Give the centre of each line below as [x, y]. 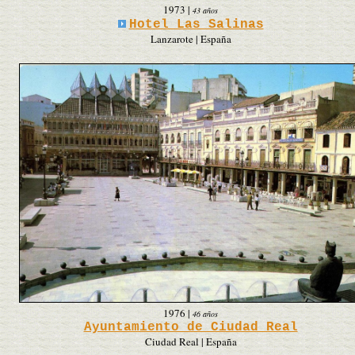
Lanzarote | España [191, 38]
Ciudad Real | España [191, 341]
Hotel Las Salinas [196, 24]
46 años [205, 313]
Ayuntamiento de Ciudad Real [191, 327]
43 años [205, 10]
